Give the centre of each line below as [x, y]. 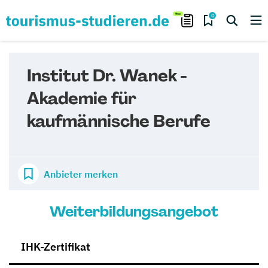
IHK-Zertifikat [56, 247]
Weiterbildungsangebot [134, 211]
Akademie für [82, 98]
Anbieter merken [81, 174]
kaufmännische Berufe [119, 121]
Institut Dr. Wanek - [107, 76]
